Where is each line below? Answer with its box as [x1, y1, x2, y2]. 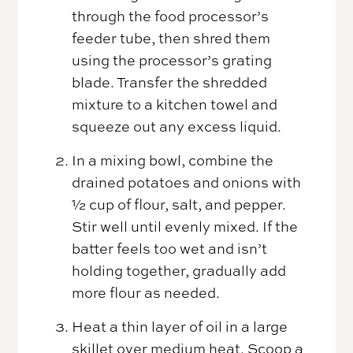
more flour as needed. [72, 282, 221, 302]
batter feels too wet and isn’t [72, 238, 268, 258]
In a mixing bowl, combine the [72, 150, 274, 169]
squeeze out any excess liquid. [72, 116, 282, 136]
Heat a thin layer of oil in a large [72, 316, 288, 336]
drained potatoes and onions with [72, 172, 302, 191]
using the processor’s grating [72, 50, 273, 69]
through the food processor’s [72, 6, 269, 25]
